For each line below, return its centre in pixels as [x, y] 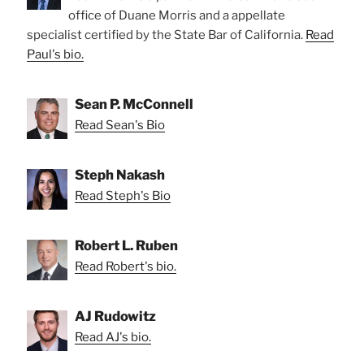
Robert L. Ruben [126, 245]
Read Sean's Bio [120, 125]
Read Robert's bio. [126, 266]
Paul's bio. [55, 54]
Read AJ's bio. [113, 337]
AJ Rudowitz [115, 316]
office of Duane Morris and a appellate [177, 15]
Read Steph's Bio [123, 195]
